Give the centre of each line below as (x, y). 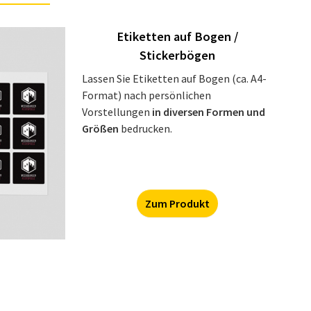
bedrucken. (145, 128)
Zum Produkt (177, 203)
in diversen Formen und (209, 112)
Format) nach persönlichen (146, 95)
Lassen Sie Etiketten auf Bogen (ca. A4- (174, 78)
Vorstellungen (117, 112)
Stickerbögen (177, 55)
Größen (100, 128)
